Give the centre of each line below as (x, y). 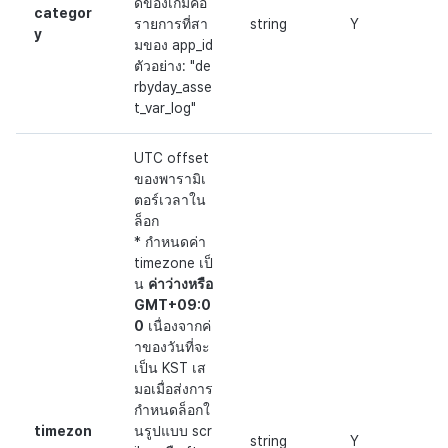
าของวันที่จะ (172, 347)
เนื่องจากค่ (177, 326)
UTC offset (171, 158)
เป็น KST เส (170, 368)
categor (63, 13)
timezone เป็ (173, 263)
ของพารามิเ (170, 179)
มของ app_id (173, 45)
